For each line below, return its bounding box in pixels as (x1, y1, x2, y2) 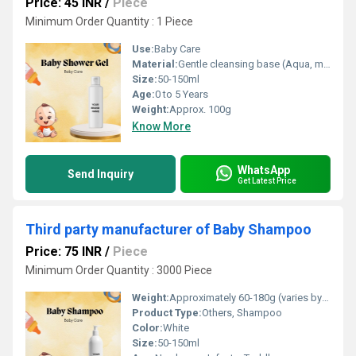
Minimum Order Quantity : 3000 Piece (25, 264, 212, 277)
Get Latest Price (238, 176, 296, 185)
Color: (132, 322, 163, 334)
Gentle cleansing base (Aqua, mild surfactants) (178, 58, 323, 70)
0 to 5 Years (155, 88, 208, 100)
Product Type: (132, 307, 202, 319)
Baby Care (154, 43, 200, 55)
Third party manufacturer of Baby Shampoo (25, 221, 311, 238)
